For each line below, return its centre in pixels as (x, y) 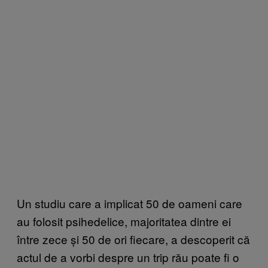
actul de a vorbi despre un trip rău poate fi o (128, 257)
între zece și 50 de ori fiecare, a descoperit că (133, 239)
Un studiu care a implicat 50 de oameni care (130, 203)
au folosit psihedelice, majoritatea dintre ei (124, 221)
